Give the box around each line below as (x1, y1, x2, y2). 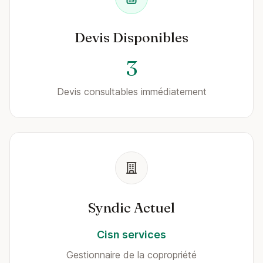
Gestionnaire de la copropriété (66, 249, 197, 261)
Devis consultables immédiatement (56, 86, 207, 97)
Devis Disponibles (75, 29, 188, 46)
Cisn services (97, 228, 166, 241)
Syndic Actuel (88, 199, 175, 216)
